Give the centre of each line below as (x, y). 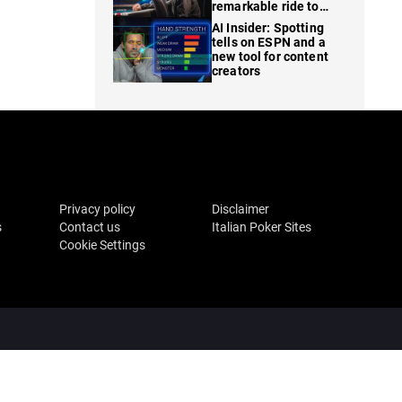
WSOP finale (249, 21)
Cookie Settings (102, 245)
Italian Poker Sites (262, 227)
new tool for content (270, 57)
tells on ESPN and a (269, 43)
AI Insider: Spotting (268, 28)
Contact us (90, 227)
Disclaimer (240, 210)
